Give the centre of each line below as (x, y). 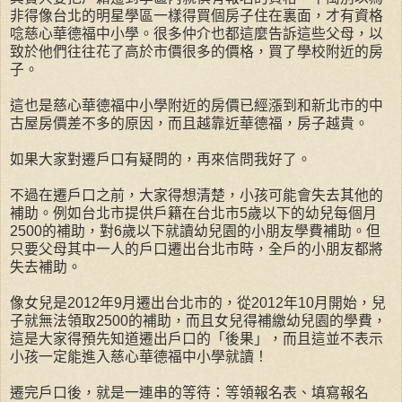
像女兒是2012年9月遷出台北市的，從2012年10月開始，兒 (198, 303)
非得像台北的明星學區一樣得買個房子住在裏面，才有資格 (197, 16)
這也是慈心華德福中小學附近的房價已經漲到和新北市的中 (197, 106)
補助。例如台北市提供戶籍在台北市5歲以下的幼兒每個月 (193, 214)
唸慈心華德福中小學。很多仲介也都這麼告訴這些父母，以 (197, 34)
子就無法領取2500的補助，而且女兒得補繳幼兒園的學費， (198, 321)
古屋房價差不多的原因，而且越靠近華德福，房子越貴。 (189, 124)
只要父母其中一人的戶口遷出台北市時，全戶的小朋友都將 (197, 249)
